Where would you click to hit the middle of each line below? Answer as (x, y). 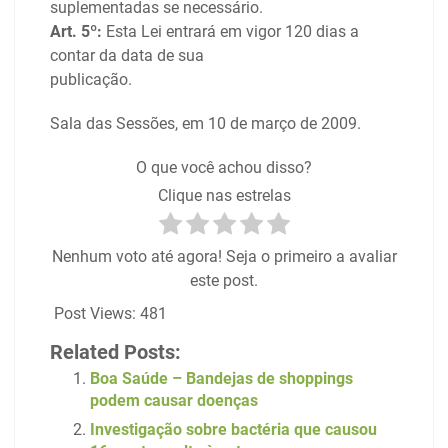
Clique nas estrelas (224, 195)
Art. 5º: (76, 31)
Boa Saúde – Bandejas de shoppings (221, 378)
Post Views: (95, 313)
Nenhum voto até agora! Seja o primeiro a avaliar (224, 256)
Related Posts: (115, 351)
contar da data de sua (127, 55)
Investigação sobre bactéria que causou (233, 429)
